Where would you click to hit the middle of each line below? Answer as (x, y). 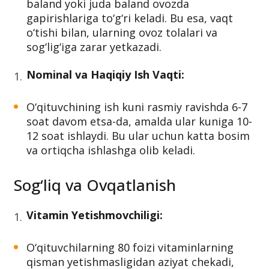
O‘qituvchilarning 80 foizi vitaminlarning (130, 247)
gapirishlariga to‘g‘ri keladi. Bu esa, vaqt (130, 18)
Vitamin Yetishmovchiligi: (95, 215)
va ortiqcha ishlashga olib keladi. (111, 150)
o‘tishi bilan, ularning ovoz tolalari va (122, 32)
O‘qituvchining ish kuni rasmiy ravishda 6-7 (137, 107)
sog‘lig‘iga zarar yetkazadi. (94, 47)
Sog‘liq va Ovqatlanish (95, 185)
